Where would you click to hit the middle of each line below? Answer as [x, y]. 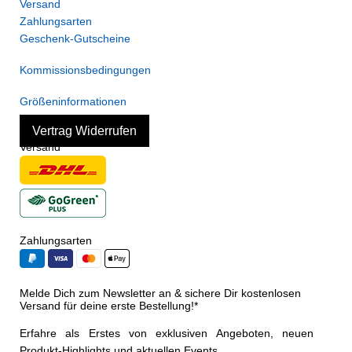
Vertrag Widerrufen [84, 131]
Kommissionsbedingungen [85, 70]
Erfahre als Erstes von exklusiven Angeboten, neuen [167, 333]
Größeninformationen [73, 101]
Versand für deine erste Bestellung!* [109, 306]
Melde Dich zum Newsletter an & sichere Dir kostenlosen [160, 293]
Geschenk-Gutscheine [75, 38]
